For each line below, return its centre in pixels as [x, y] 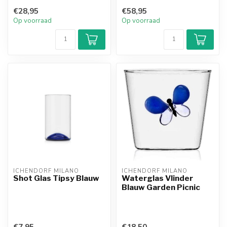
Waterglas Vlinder [157, 178]
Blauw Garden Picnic [161, 187]
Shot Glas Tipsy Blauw [56, 178]
